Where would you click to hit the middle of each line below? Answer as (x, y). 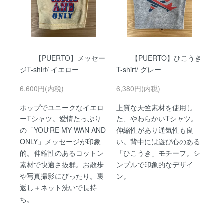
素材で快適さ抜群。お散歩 (62, 164)
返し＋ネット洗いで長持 (58, 187)
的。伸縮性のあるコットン (62, 153)
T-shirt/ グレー (139, 69)
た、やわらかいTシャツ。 (157, 118)
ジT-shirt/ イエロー (49, 69)
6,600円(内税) (42, 88)
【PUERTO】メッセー (70, 57)
